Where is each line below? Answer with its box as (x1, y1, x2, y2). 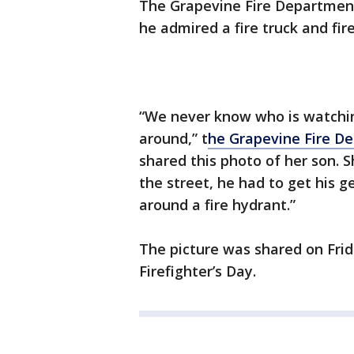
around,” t (139, 129, 208, 149)
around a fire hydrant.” (139, 195, 296, 215)
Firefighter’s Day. (139, 262, 256, 281)
